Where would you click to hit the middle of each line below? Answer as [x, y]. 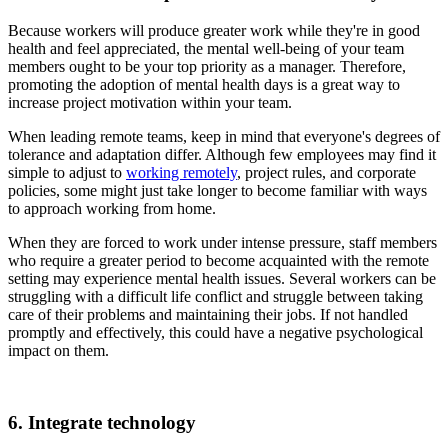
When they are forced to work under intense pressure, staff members [222, 242]
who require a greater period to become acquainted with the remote [218, 260]
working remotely [181, 172]
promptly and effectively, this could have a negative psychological [215, 332]
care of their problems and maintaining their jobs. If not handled [208, 314]
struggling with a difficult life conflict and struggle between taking [215, 296]
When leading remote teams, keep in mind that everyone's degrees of [224, 136]
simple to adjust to [67, 172]
